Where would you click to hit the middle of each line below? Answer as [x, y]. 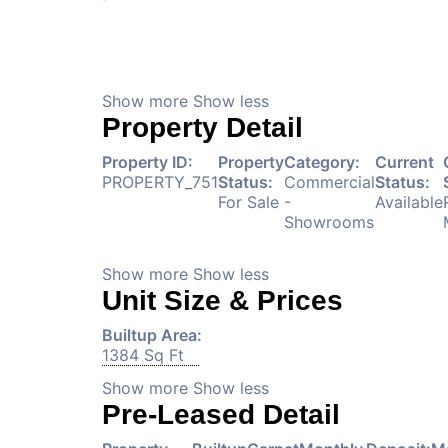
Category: [322, 162]
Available [409, 202]
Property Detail [202, 127]
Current [404, 162]
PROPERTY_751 [160, 182]
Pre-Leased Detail [221, 414]
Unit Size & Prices [222, 300]
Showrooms [329, 222]
